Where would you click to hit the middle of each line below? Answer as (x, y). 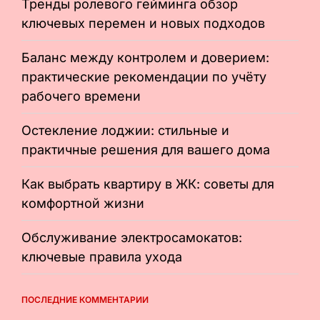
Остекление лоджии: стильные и (125, 131)
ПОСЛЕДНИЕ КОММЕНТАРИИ (85, 300)
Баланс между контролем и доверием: (145, 58)
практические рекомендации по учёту (144, 77)
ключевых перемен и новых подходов (143, 24)
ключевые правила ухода (102, 257)
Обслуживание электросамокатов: (132, 238)
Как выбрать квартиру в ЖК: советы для (148, 184)
